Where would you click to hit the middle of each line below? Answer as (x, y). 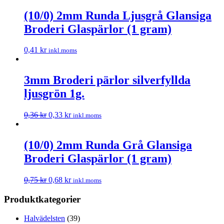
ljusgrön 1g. (54, 94)
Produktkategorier (42, 199)
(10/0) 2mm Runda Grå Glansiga (108, 145)
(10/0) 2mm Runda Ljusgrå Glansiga (118, 15)
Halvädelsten (44, 218)
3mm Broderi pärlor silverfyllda (107, 80)
